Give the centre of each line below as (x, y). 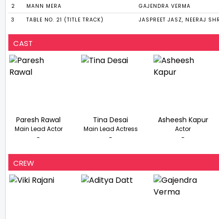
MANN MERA (44, 6)
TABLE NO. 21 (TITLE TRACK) (65, 20)
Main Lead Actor (38, 129)
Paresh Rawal (39, 120)
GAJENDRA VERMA (165, 6)
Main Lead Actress (110, 129)
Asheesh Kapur (183, 120)
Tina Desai (111, 120)
